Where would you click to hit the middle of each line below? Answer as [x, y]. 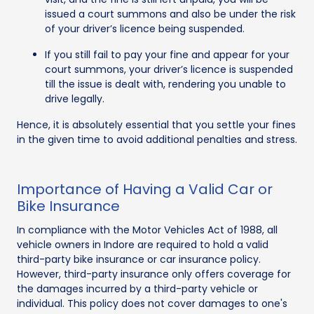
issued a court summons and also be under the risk [170, 14]
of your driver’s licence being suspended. [145, 28]
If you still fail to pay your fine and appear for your [167, 54]
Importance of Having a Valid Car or [145, 189]
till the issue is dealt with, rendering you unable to [165, 84]
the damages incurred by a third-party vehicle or [137, 288]
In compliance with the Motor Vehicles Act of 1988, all [147, 230]
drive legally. [75, 98]
